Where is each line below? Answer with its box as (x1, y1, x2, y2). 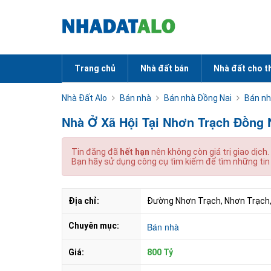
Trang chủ (74, 64, 116, 73)
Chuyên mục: (68, 221, 119, 230)
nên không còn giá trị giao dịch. (149, 147, 269, 157)
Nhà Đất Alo (62, 93, 107, 103)
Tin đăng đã (71, 147, 120, 157)
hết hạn (120, 147, 149, 157)
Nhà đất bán (140, 64, 189, 73)
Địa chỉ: (68, 196, 99, 206)
